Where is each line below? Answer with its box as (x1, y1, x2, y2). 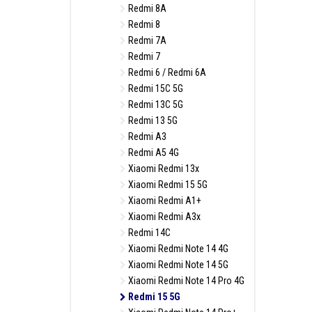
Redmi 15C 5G (126, 83, 183, 94)
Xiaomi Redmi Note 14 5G (126, 259, 228, 270)
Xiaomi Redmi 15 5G (126, 179, 208, 190)
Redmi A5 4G (126, 147, 179, 158)
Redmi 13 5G (126, 115, 178, 126)
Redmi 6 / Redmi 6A (126, 67, 206, 78)
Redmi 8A (126, 3, 166, 14)
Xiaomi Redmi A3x (126, 211, 201, 222)
